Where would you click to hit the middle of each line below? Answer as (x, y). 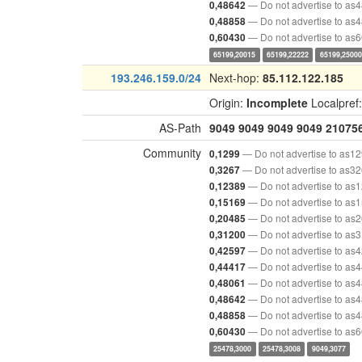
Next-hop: (236, 78)
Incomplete (277, 103)
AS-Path (180, 128)
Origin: (228, 103)
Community (172, 153)
